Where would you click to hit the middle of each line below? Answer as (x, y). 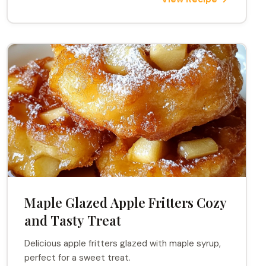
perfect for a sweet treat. (77, 258)
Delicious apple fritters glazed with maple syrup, (122, 243)
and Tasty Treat (72, 220)
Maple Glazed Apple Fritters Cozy (125, 202)
